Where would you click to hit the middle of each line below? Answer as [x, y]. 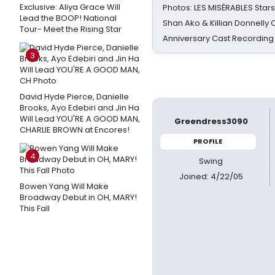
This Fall [35, 208]
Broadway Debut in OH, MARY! [78, 197]
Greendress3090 [211, 121]
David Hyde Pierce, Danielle [74, 97]
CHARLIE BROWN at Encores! [75, 130]
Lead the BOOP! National [68, 18]
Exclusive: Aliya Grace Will [70, 7]
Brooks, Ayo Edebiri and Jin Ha [79, 108]
